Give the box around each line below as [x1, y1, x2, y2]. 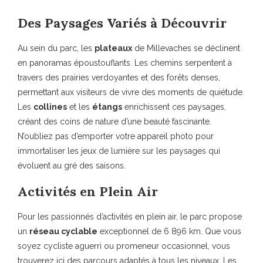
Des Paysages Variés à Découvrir [18, 14, 227, 31]
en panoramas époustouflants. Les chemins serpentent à [18, 58, 232, 68]
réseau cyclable [29, 226, 97, 236]
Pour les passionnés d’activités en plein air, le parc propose [18, 211, 242, 221]
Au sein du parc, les [18, 43, 95, 53]
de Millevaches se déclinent [132, 43, 240, 53]
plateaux [95, 43, 132, 53]
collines [33, 102, 67, 112]
